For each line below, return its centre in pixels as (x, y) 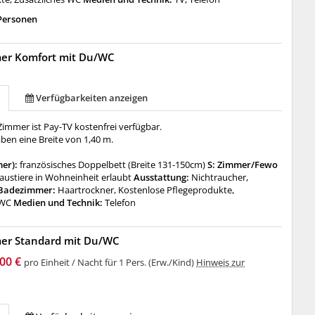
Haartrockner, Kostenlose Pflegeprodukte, (146, 190)
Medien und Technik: (58, 202)
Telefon (121, 202)
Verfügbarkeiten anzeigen (92, 98)
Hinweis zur (221, 262)
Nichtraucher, (220, 177)
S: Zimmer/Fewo (242, 165)
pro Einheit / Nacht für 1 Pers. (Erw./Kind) (110, 262)
